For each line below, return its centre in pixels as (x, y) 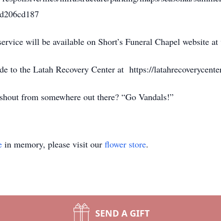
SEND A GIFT (122, 213)
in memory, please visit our (53, 144)
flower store (125, 144)
